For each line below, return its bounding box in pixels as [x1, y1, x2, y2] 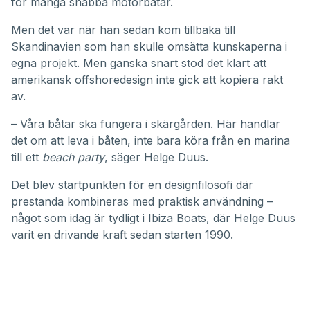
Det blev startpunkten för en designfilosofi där [11, 178, 253, 192]
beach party [42, 150, 104, 164]
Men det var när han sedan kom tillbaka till [11, 23, 235, 37]
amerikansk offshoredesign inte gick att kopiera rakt [11, 73, 283, 86]
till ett [11, 150, 42, 164]
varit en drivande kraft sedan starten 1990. [11, 228, 233, 241]
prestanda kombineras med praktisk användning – [11, 194, 273, 208]
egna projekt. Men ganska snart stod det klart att [11, 56, 266, 70]
